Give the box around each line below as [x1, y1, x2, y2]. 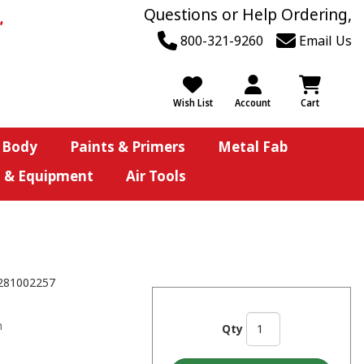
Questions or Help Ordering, [144, 4, 352, 25]
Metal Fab [217, 137, 288, 156]
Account [235, 96, 271, 110]
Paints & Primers [69, 137, 185, 156]
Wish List [172, 96, 213, 110]
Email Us [296, 32, 352, 50]
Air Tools [125, 167, 186, 185]
